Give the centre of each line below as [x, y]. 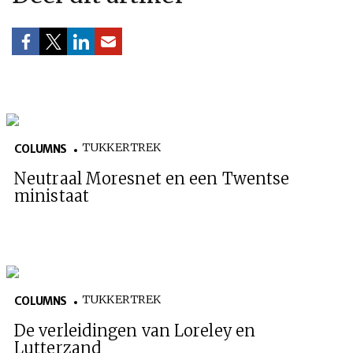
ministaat [52, 196]
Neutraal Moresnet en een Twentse [152, 178]
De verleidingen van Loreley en [135, 331]
